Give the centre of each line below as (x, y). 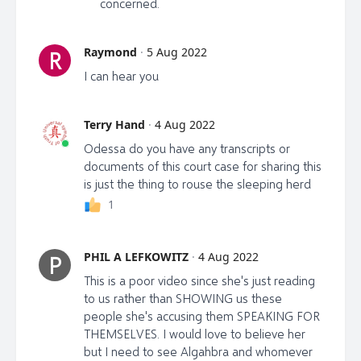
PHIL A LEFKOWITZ (136, 257)
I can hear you (121, 76)
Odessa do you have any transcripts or (187, 149)
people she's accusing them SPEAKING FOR (202, 316)
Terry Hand (114, 125)
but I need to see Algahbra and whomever (198, 352)
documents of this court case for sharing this (203, 166)
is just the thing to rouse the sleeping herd (197, 184)
